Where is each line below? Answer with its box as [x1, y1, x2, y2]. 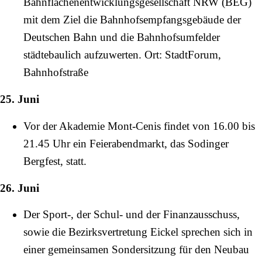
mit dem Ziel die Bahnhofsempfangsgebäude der [23, 13, 241, 26]
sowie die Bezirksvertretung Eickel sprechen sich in [23, 225, 253, 238]
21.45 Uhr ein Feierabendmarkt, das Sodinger [23, 137, 229, 150]
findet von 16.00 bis [161, 119, 255, 132]
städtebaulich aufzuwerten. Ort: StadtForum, [23, 49, 221, 61]
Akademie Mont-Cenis [59, 119, 161, 132]
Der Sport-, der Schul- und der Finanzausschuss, [23, 208, 240, 220]
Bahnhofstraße [23, 66, 88, 79]
